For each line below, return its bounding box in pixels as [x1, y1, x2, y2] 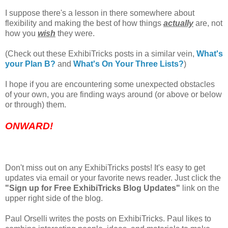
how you [5, 28, 38, 38]
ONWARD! [5, 120, 53, 131]
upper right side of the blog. [5, 193, 103, 203]
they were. [55, 28, 99, 38]
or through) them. [5, 100, 66, 109]
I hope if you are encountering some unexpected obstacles [5, 79, 215, 89]
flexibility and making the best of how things [5, 18, 163, 27]
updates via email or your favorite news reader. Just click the [5, 173, 221, 182]
